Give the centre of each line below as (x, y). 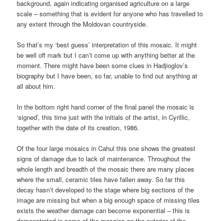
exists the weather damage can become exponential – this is (104, 210)
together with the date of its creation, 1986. (78, 127)
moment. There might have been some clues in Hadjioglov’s (103, 65)
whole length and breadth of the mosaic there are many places (106, 169)
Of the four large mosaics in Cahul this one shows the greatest (106, 148)
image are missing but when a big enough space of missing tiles (109, 200)
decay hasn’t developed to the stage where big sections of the (106, 189)
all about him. (36, 86)
